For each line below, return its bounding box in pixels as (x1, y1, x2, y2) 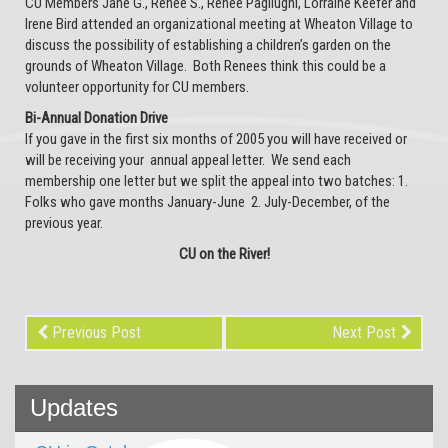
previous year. (25, 214, 103, 232)
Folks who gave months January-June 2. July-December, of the (25, 193, 390, 211)
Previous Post (52, 323, 141, 342)
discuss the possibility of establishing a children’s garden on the (25, 36, 391, 54)
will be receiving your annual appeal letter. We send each (25, 151, 351, 169)
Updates (30, 394, 118, 421)
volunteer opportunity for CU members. (25, 78, 249, 96)
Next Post (332, 323, 396, 342)
